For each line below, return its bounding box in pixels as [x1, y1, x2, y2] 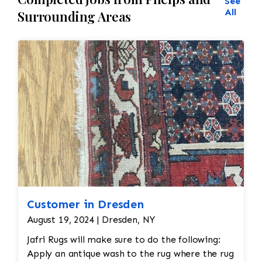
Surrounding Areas [18, 8, 132, 26]
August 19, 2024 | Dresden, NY [27, 214, 155, 226]
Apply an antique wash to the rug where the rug [27, 248, 234, 260]
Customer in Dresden [27, 197, 144, 212]
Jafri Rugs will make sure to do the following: [27, 234, 220, 246]
